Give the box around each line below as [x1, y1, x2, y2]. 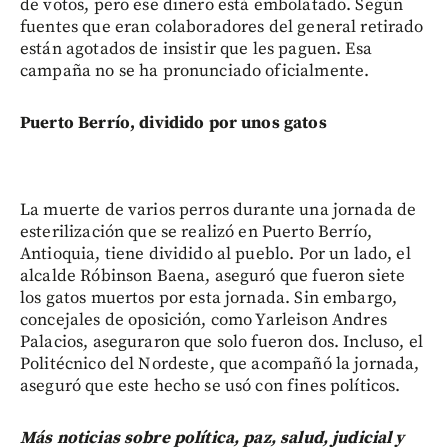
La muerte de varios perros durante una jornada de [20, 198, 417, 221]
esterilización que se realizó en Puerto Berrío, [20, 220, 373, 243]
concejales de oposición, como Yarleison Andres [20, 308, 387, 331]
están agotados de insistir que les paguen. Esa [20, 37, 372, 60]
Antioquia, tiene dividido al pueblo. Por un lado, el [20, 242, 411, 265]
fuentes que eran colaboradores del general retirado [20, 15, 424, 38]
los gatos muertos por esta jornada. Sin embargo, [20, 286, 398, 309]
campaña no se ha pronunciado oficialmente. [20, 59, 370, 82]
